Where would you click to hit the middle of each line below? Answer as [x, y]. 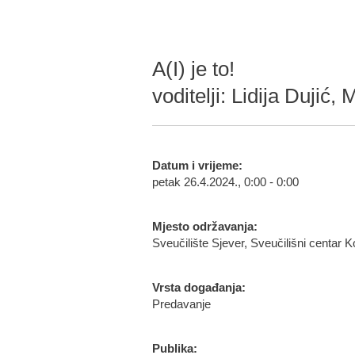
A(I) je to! [193, 69]
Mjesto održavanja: [205, 227]
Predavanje [181, 304]
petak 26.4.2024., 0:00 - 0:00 [225, 182]
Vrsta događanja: [199, 288]
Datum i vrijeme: [197, 166]
